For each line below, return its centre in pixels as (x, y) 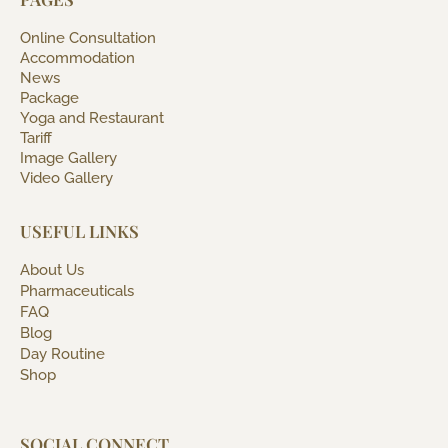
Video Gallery (66, 178)
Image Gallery (68, 158)
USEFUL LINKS (79, 231)
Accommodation (77, 58)
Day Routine (62, 354)
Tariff (36, 138)
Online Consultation (88, 38)
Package (49, 98)
